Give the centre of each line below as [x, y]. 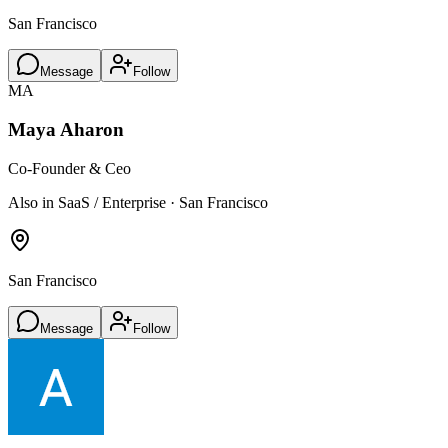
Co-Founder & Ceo [69, 168]
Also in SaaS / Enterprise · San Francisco [138, 202]
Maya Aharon [66, 130]
